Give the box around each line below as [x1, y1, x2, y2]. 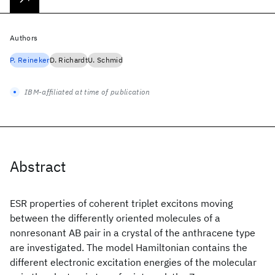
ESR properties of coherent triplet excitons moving [10, 197, 233, 209]
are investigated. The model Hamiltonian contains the [10, 241, 247, 254]
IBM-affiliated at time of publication [25, 87, 150, 96]
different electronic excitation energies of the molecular [10, 256, 257, 268]
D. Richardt [49, 55, 88, 64]
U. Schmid [88, 55, 123, 64]
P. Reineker [10, 55, 50, 64]
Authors [10, 33, 38, 42]
